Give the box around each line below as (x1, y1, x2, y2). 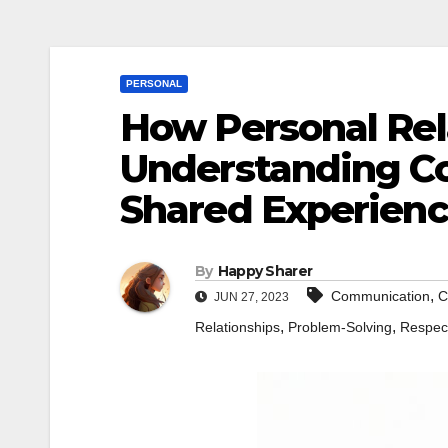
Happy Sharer (217, 262, 313, 281)
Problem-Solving (288, 319, 392, 336)
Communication (331, 288, 430, 305)
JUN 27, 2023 (211, 290, 289, 305)
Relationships (195, 319, 280, 336)
